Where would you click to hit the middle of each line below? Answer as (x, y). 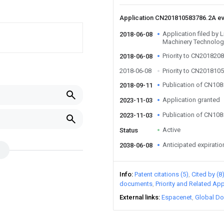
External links (139, 197)
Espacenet (177, 197)
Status (129, 130)
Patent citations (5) (161, 174)
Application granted (191, 100)
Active (171, 130)
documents (136, 184)
